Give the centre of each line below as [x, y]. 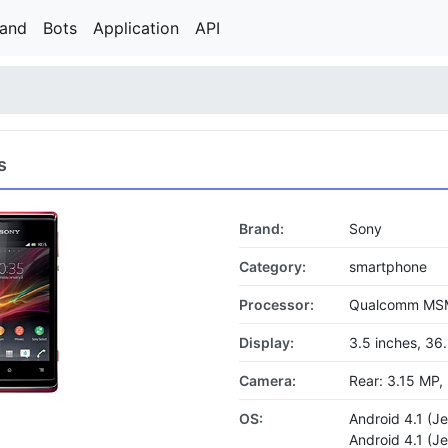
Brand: [261, 228]
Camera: [267, 380]
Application [136, 28]
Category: [272, 266]
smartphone [388, 266]
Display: [266, 342]
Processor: [276, 304]
